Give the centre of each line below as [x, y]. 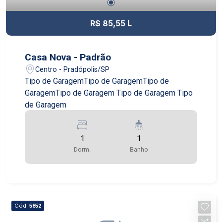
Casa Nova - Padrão [68, 57]
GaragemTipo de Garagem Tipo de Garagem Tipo [109, 93]
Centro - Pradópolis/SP [73, 69]
